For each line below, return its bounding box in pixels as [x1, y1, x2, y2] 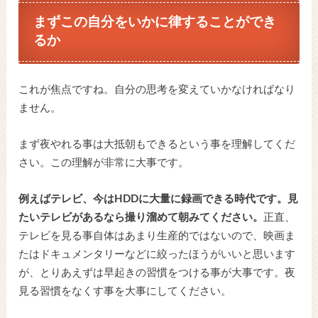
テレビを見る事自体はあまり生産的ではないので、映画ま [18, 230, 296, 241]
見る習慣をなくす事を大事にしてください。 [18, 285, 232, 297]
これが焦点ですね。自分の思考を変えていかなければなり [18, 84, 296, 96]
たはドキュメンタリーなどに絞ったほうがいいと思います [18, 248, 296, 260]
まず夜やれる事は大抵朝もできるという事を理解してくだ [18, 139, 296, 150]
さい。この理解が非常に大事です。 [18, 158, 190, 169]
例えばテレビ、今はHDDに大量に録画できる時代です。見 [18, 193, 299, 204]
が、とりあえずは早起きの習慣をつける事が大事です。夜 [18, 267, 296, 278]
